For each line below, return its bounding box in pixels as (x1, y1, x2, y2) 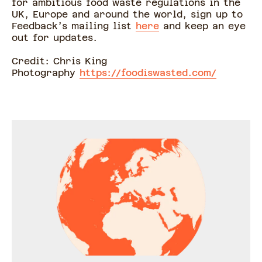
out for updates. (12, 32, 101, 44)
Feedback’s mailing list (12, 20, 136, 32)
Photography (12, 67, 80, 79)
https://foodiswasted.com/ (80, 67, 216, 79)
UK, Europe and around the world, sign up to (12, 9, 243, 20)
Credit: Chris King (12, 56, 107, 67)
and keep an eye (159, 20, 246, 32)
